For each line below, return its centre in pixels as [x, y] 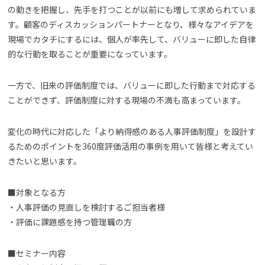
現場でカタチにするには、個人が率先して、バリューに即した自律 [132, 39]
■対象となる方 [37, 192]
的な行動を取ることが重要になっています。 [90, 54]
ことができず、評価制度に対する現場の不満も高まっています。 [127, 100]
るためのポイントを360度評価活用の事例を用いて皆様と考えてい [130, 146]
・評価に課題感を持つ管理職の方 [70, 222]
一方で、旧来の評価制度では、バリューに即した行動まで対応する [132, 85]
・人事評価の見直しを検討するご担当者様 [86, 207]
